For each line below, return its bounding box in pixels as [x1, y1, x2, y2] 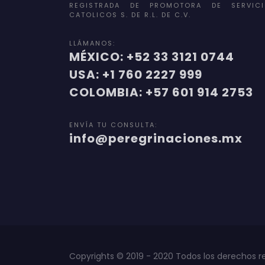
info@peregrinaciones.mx [69, 130, 243, 147]
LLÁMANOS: [69, 38, 115, 48]
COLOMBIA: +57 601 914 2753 [69, 83, 253, 101]
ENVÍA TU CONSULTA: [69, 119, 157, 130]
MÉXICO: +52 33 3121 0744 [69, 48, 234, 65]
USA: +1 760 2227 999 [69, 66, 202, 83]
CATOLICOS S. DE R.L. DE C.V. [69, 9, 191, 20]
